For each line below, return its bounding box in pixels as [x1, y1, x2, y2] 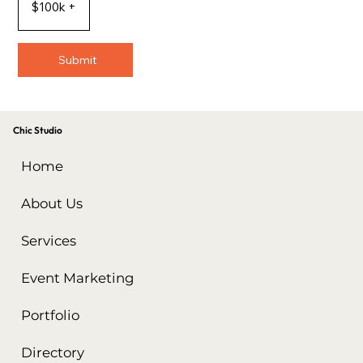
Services [21, 233, 77, 250]
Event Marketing [21, 270, 135, 287]
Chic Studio [13, 124, 65, 137]
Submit [58, 52, 96, 67]
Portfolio [21, 307, 80, 324]
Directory [21, 344, 85, 361]
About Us [21, 195, 83, 212]
